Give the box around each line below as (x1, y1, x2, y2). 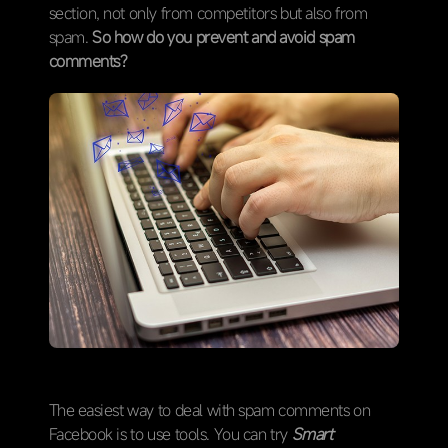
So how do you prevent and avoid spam (92, 26, 355, 48)
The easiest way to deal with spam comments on (48, 399, 371, 422)
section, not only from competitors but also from (48, 2, 368, 24)
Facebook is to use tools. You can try (48, 423, 292, 446)
